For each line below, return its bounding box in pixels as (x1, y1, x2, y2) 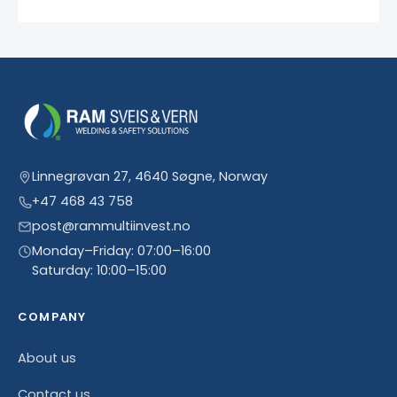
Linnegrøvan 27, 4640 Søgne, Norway (32, 167, 268, 185)
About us (18, 348, 76, 367)
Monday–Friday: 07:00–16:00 (32, 241, 211, 260)
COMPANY (18, 307, 87, 325)
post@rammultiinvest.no (32, 216, 191, 235)
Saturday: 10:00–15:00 (32, 261, 167, 279)
